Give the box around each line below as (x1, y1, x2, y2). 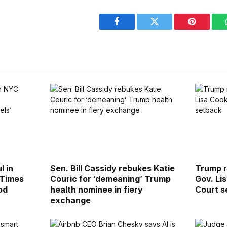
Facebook (116, 24, 152, 34)
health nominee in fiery (50, 184, 143, 195)
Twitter (154, 24, 180, 34)
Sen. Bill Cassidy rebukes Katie (50, 163, 175, 173)
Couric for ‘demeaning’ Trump (50, 173, 171, 184)
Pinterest (191, 24, 223, 34)
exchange (50, 195, 91, 205)
